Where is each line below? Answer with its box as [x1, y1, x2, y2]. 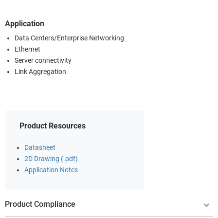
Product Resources [19, 121, 86, 130]
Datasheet [24, 143, 55, 152]
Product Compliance [5, 199, 75, 209]
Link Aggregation [15, 67, 66, 76]
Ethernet [15, 45, 40, 54]
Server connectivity [15, 56, 72, 65]
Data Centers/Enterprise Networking [15, 34, 124, 42]
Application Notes [24, 165, 78, 174]
